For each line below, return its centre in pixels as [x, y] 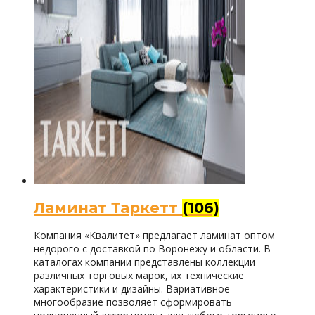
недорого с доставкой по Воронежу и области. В [152, 249]
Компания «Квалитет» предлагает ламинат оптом [154, 236]
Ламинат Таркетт [108, 207]
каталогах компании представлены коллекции [144, 262]
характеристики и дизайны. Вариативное [132, 289]
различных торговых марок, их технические [139, 276]
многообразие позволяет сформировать [133, 302]
